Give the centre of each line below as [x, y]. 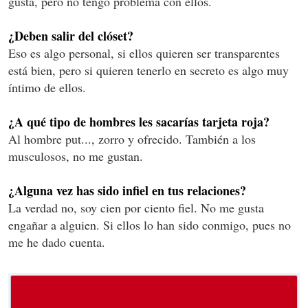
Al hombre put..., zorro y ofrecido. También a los [132, 139]
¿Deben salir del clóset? [71, 36]
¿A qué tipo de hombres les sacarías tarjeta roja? [139, 122]
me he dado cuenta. [57, 242]
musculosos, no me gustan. [76, 156]
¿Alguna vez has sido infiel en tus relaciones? [127, 191]
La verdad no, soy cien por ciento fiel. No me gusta [136, 208]
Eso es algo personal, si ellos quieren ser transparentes [144, 53]
